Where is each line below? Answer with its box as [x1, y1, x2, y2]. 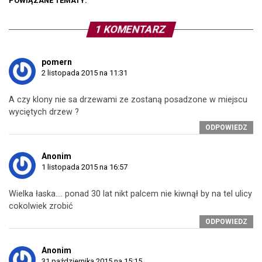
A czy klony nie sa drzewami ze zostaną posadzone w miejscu [9, 95, 247, 105]
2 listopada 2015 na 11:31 [42, 68, 127, 77]
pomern [42, 57, 72, 67]
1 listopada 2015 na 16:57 [42, 163, 127, 171]
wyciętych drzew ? [9, 107, 79, 117]
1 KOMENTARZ [94, 23, 168, 35]
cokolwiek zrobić [9, 201, 73, 211]
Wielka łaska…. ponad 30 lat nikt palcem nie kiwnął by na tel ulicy [9, 189, 252, 199]
